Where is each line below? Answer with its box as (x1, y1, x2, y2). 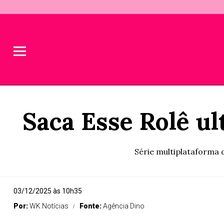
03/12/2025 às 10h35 (13, 187, 82, 195)
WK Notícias (29, 202, 68, 210)
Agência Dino (103, 202, 144, 210)
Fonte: (79, 202, 103, 210)
